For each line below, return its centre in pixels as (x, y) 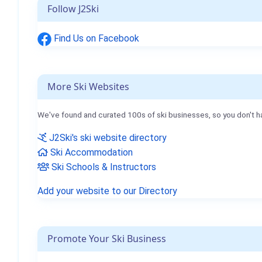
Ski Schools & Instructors (103, 167)
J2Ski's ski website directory (107, 137)
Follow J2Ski (73, 9)
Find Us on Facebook (95, 38)
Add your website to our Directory (107, 191)
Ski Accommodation (90, 152)
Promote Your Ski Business (107, 238)
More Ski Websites (88, 86)
